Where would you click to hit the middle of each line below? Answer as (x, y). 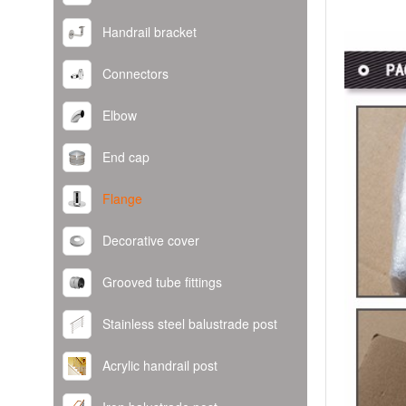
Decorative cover (151, 240)
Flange (122, 198)
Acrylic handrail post (160, 365)
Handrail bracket (150, 32)
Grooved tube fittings (162, 282)
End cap (126, 157)
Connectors (135, 73)
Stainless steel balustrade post (190, 324)
